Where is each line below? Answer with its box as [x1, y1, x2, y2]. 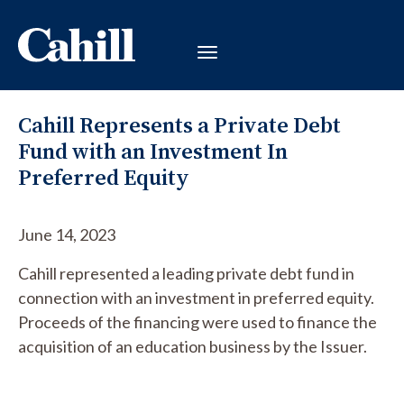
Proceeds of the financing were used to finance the [18, 312, 377, 332]
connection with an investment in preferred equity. [18, 288, 374, 308]
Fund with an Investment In [18, 136, 288, 166]
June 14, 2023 [18, 225, 115, 244]
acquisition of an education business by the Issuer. [18, 336, 367, 356]
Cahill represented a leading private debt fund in [18, 263, 354, 283]
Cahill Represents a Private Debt [18, 110, 341, 140]
